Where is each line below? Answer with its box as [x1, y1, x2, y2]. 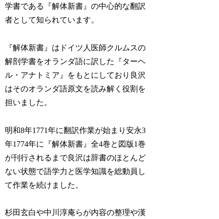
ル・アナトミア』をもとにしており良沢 [5, 70, 146, 79]
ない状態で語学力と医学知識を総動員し [5, 167, 146, 175]
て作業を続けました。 [5, 180, 84, 189]
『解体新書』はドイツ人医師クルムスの [5, 43, 146, 52]
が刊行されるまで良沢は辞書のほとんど [5, 153, 146, 162]
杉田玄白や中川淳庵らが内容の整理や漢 [5, 208, 146, 217]
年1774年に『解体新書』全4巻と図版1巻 [5, 139, 146, 148]
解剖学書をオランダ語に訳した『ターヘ [5, 57, 146, 66]
